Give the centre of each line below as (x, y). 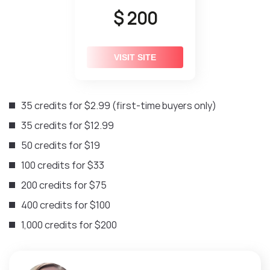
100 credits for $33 (63, 165)
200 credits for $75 (64, 185)
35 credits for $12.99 (67, 125)
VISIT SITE (135, 57)
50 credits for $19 (61, 145)
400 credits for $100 (66, 205)
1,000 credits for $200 (69, 224)
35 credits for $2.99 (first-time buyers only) (119, 105)
